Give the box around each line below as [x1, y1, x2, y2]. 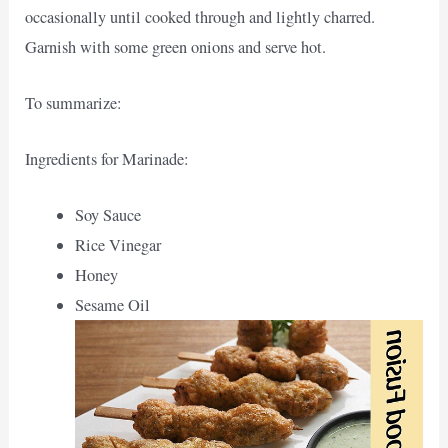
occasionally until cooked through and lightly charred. [25, 5, 376, 28]
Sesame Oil [74, 294, 150, 317]
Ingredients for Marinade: [25, 148, 190, 171]
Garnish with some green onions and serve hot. [25, 35, 327, 58]
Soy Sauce [74, 204, 141, 227]
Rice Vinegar [74, 234, 161, 257]
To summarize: [25, 91, 123, 114]
